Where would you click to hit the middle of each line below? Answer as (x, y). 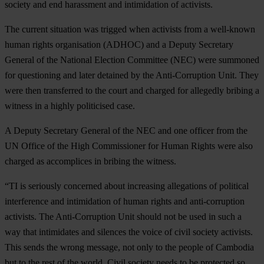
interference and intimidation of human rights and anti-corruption (125, 201)
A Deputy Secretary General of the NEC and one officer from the (126, 130)
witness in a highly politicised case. (70, 105)
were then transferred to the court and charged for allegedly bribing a (132, 90)
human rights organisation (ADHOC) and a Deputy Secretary (119, 44)
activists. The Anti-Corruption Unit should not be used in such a (123, 216)
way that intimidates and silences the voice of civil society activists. (129, 232)
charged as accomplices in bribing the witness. (90, 161)
